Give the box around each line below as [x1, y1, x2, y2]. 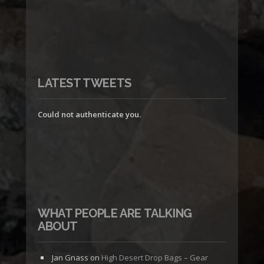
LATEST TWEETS [38, 76, 131, 91]
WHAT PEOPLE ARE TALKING [38, 206, 192, 221]
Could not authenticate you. [38, 109, 141, 120]
